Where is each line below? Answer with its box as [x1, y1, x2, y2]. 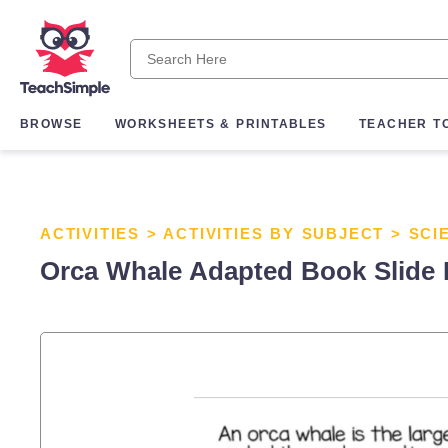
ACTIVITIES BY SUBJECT [163, 225, 385, 242]
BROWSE [20, 117, 83, 132]
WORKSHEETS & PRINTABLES [114, 117, 327, 132]
